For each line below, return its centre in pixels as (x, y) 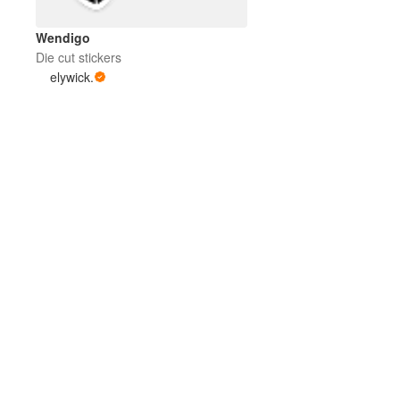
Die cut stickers (79, 57)
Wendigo (63, 37)
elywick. (72, 76)
